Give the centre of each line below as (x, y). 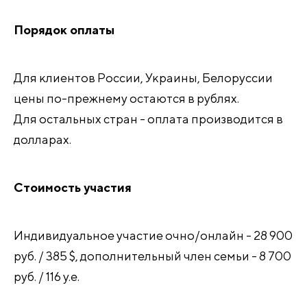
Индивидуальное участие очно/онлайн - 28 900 (153, 235)
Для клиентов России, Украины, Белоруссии (143, 78)
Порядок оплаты (64, 30)
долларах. (42, 139)
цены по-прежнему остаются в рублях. (126, 98)
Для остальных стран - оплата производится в (148, 119)
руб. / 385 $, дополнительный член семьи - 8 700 (152, 256)
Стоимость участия (73, 187)
